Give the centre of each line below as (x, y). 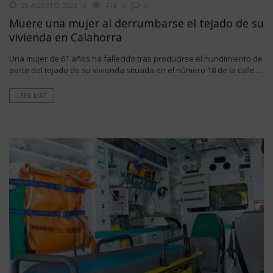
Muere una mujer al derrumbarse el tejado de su (136, 23)
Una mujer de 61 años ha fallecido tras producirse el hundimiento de (136, 58)
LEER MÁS (32, 95)
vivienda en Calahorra (66, 37)
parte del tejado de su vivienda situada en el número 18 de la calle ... (136, 70)
